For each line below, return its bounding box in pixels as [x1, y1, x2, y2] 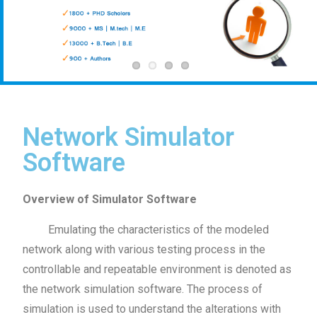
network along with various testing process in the [23, 242, 266, 256]
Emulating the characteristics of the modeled [23, 222, 270, 236]
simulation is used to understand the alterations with [23, 301, 282, 316]
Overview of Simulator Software [23, 192, 197, 206]
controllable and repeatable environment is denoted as [23, 262, 292, 276]
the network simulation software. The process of [23, 282, 263, 296]
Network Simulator [23, 122, 235, 152]
